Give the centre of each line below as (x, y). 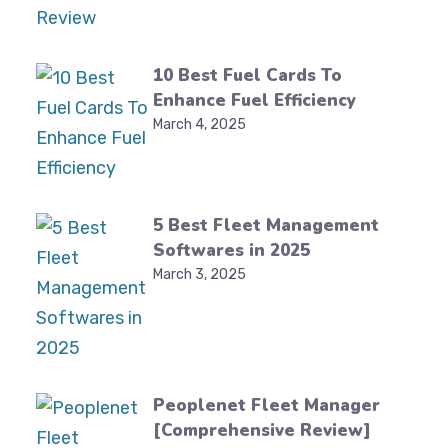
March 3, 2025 (199, 274)
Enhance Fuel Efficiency (254, 100)
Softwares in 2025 (231, 250)
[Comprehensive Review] (261, 430)
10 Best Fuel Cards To (247, 75)
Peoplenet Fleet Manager (266, 405)
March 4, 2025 (199, 124)
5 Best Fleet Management (265, 225)
